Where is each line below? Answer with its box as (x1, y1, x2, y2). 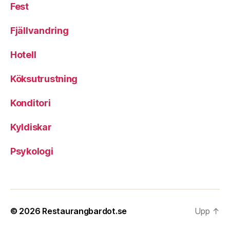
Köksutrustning (10, 73, 78, 84)
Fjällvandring (10, 25, 69, 36)
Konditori (10, 97, 51, 108)
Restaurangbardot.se (42, 205, 127, 216)
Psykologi (10, 145, 53, 157)
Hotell (10, 49, 36, 60)
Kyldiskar (10, 121, 52, 132)
